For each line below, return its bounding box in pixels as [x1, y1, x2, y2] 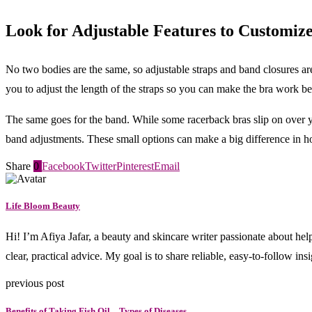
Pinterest [116, 160, 154, 173]
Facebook [42, 160, 85, 173]
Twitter [85, 160, 116, 173]
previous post [6, 277, 64, 290]
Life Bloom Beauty [6, 201, 80, 212]
